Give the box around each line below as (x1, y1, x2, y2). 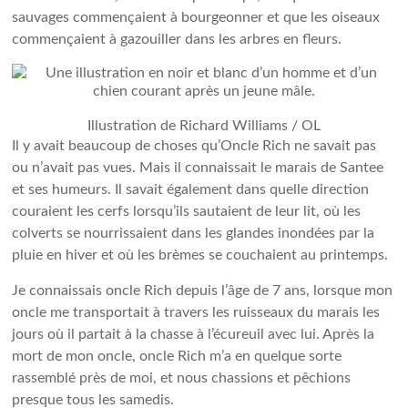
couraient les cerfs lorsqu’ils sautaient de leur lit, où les (12, 204, 362, 219)
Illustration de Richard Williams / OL (87, 118, 321, 133)
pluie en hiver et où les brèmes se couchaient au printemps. (12, 248, 389, 262)
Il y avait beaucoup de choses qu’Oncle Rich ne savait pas (12, 138, 377, 153)
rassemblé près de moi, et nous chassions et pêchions (12, 371, 352, 385)
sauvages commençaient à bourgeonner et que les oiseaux (12, 10, 381, 25)
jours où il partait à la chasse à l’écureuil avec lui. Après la (12, 327, 375, 342)
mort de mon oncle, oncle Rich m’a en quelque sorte (12, 349, 342, 363)
